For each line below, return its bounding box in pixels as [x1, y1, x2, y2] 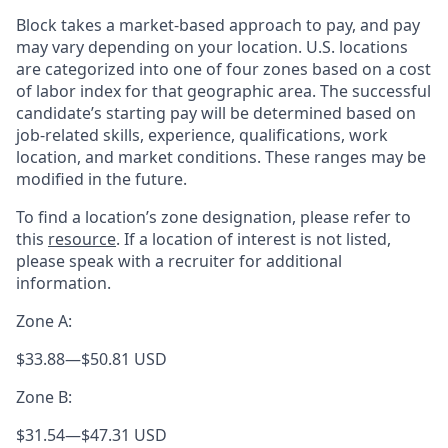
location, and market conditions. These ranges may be [16, 146, 426, 168]
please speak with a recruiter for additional [16, 250, 342, 272]
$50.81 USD [81, 348, 167, 370]
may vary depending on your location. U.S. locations [16, 36, 408, 58]
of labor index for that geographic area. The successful [16, 80, 431, 102]
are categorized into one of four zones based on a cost [16, 58, 431, 80]
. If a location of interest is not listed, [116, 228, 391, 250]
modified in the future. [16, 168, 187, 190]
